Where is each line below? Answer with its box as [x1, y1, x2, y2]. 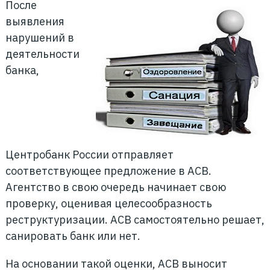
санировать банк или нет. [5, 229, 140, 243]
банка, [5, 63, 39, 77]
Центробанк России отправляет [5, 148, 174, 162]
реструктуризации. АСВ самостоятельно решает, [5, 213, 265, 227]
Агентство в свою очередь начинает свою [5, 180, 226, 194]
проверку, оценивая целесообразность [5, 196, 212, 210]
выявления [5, 14, 64, 28]
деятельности [5, 47, 80, 61]
